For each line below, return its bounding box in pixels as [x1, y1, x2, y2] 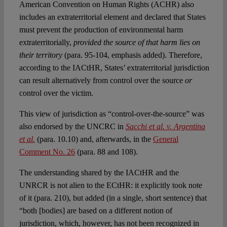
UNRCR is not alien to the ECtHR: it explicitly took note [19, 180, 202, 190]
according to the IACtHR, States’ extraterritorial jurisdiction [19, 63, 209, 72]
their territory [19, 50, 64, 59]
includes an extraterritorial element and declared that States [19, 12, 206, 21]
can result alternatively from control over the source [19, 75, 185, 85]
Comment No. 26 [19, 147, 75, 156]
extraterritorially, [19, 37, 73, 47]
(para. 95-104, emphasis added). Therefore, [64, 50, 202, 59]
